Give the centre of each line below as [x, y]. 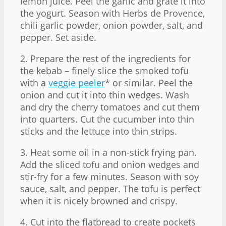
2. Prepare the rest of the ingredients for [105, 58]
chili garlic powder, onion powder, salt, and [111, 25]
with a [34, 82]
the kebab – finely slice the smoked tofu [104, 70]
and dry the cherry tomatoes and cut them [110, 107]
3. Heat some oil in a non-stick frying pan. [108, 152]
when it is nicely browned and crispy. [99, 201]
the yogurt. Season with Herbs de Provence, [112, 13]
